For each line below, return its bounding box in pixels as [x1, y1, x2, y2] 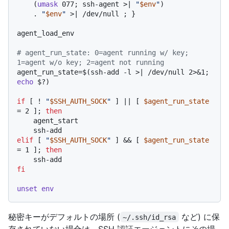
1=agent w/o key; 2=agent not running [17, 58, 164, 66]
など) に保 [178, 211, 220, 222]
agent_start [17, 116, 33, 125]
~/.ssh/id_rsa [123, 213, 176, 221]
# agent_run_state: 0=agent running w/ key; [17, 48, 189, 57]
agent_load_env [17, 29, 74, 37]
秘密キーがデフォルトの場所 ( [8, 211, 120, 222]
